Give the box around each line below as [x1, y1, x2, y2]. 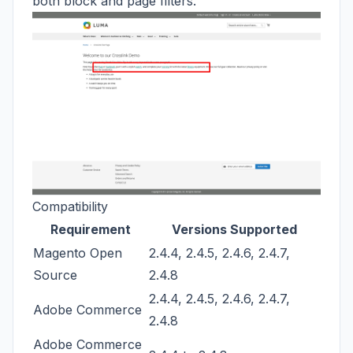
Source [33, 266, 77, 283]
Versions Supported [172, 221, 297, 237]
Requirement [50, 221, 131, 237]
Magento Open [33, 244, 122, 261]
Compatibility [32, 198, 108, 214]
